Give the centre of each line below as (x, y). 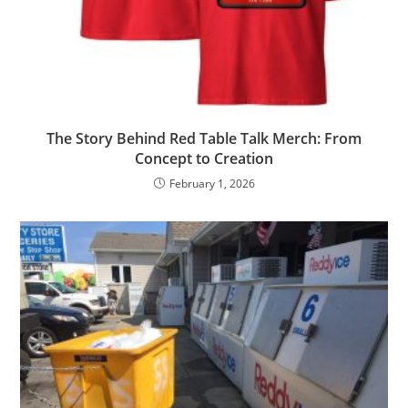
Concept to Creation (204, 158)
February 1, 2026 (212, 183)
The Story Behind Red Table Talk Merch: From (204, 138)
